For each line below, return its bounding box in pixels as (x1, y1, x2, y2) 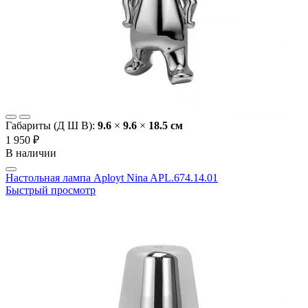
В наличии (5, 147, 56, 159)
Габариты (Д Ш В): (5, 120, 98, 132)
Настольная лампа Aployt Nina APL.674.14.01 (5, 172, 218, 184)
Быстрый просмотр (5, 184, 96, 197)
